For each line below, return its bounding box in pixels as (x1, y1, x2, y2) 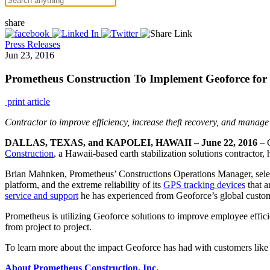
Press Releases (5, 39, 60, 49)
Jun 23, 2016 (5, 50, 54, 60)
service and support (5, 190, 78, 201)
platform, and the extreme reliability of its (5, 180, 163, 190)
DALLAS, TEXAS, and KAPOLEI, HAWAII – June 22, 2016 (5, 137, 257, 148)
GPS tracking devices (163, 180, 245, 190)
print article (5, 96, 50, 107)
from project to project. (5, 222, 92, 233)
